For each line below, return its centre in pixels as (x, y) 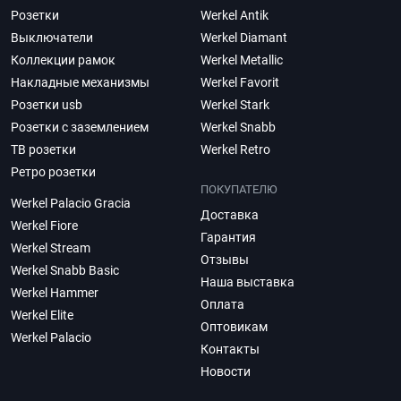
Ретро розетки (53, 172)
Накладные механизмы (80, 82)
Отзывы (225, 260)
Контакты (230, 349)
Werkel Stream (51, 248)
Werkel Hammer (55, 293)
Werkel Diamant (244, 38)
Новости (226, 371)
